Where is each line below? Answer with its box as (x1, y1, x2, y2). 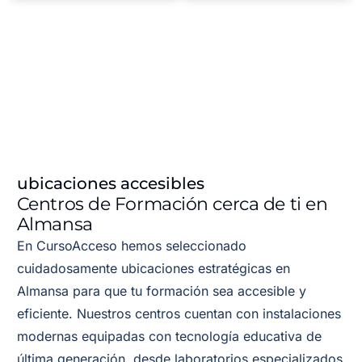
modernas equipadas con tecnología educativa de (16, 328, 322, 345)
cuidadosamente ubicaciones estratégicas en (16, 260, 290, 277)
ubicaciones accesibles (16, 174, 204, 194)
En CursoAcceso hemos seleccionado (16, 238, 246, 255)
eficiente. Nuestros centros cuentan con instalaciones (16, 305, 341, 322)
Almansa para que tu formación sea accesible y (16, 283, 306, 300)
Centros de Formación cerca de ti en (16, 193, 328, 216)
